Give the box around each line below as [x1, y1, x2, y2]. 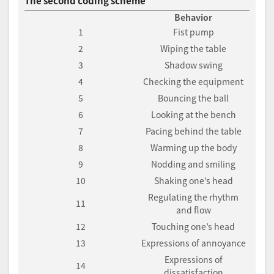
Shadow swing [164, 59, 223, 72]
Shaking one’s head [154, 174, 233, 187]
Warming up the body [150, 141, 237, 154]
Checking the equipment [143, 75, 243, 88]
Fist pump [172, 26, 214, 39]
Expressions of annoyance [141, 237, 246, 250]
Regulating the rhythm [148, 191, 239, 204]
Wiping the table [160, 42, 226, 55]
